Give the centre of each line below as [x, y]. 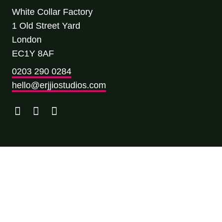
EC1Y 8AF [33, 53]
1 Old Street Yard [46, 26]
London [27, 39]
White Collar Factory [52, 12]
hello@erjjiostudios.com [59, 85]
